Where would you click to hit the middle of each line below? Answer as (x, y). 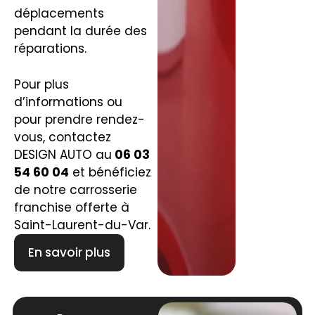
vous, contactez (62, 137)
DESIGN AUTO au (63, 154)
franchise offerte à (71, 207)
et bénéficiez (110, 172)
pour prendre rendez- (79, 119)
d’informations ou (68, 102)
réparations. (50, 49)
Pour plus (41, 84)
